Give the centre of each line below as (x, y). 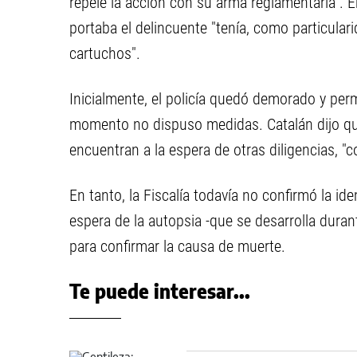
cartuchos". (105, 53)
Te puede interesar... (160, 291)
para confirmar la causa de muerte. (177, 246)
